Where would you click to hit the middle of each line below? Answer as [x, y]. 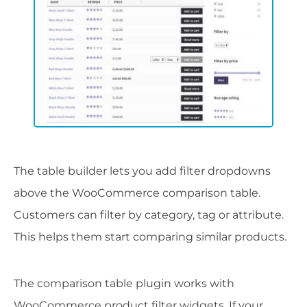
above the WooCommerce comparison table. [137, 193]
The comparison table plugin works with [124, 283]
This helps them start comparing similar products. [150, 236]
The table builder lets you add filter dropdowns [142, 171]
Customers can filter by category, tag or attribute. [149, 214]
